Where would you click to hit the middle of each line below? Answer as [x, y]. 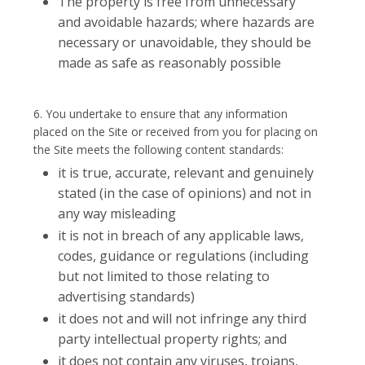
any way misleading [117, 213]
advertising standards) [127, 297]
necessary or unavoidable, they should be [185, 42]
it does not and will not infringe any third [182, 319]
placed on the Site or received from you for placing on [176, 132]
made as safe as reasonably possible [170, 63]
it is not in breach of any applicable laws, [181, 235]
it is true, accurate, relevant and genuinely [186, 173]
